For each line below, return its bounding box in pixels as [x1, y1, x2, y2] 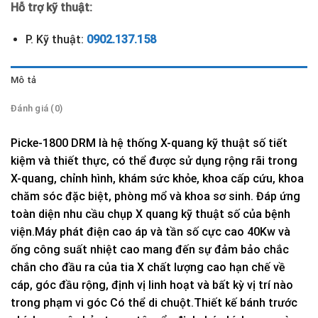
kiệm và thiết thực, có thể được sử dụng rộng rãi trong [11, 153, 297, 168]
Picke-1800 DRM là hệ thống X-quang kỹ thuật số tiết [11, 136, 287, 150]
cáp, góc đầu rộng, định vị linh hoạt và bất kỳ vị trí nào [11, 278, 293, 292]
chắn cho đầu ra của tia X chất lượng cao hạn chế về [11, 260, 285, 274]
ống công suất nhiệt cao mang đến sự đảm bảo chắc [11, 242, 289, 256]
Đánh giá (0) [11, 102, 63, 114]
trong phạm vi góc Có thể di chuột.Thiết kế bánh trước [11, 295, 297, 309]
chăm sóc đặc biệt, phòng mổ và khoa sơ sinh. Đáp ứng [11, 189, 300, 203]
